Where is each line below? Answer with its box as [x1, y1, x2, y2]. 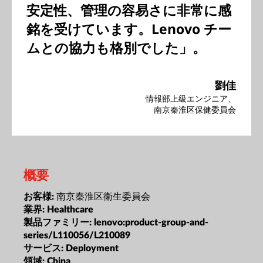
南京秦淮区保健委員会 [154, 104, 236, 115]
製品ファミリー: [23, 217, 94, 227]
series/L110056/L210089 [23, 230, 130, 240]
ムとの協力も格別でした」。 [26, 38, 206, 57]
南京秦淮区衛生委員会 [56, 189, 150, 203]
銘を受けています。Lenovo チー [26, 19, 231, 38]
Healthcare [47, 204, 93, 214]
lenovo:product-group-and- [94, 217, 208, 227]
